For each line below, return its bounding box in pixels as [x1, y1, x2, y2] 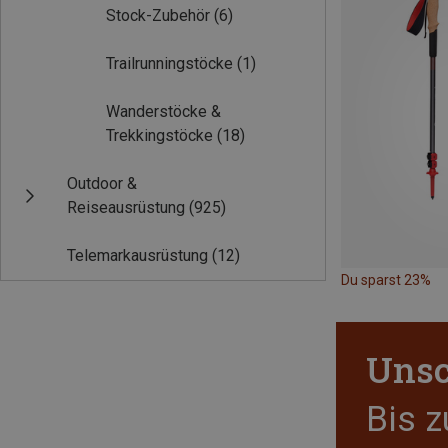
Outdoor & [67, 174, 137, 193]
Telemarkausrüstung [67, 246, 208, 265]
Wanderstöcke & [106, 102, 221, 121]
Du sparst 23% [341, 271, 431, 288]
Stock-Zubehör [106, 6, 210, 25]
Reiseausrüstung [67, 198, 185, 217]
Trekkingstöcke [106, 126, 213, 145]
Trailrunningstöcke [106, 54, 233, 73]
